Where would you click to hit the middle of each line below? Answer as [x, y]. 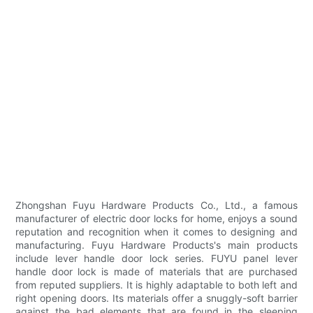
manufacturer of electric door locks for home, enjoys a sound [156, 219]
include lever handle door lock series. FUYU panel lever [156, 259]
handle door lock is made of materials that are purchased [156, 272]
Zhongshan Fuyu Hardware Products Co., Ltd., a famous [156, 205]
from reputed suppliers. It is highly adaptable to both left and [156, 285]
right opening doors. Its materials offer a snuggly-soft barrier [156, 298]
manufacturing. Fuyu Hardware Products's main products [156, 245]
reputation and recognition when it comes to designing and [156, 232]
